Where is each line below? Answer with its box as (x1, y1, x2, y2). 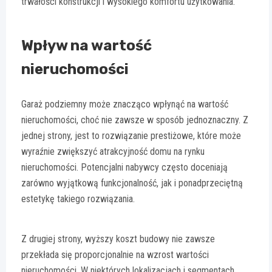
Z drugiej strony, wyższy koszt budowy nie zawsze (21, 233, 215, 245)
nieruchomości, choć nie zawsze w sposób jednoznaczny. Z (21, 114, 248, 126)
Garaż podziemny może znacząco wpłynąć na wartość (21, 98, 228, 110)
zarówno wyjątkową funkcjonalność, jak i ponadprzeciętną (21, 177, 243, 189)
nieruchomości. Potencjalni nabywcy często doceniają (21, 161, 228, 174)
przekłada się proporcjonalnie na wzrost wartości (21, 249, 209, 261)
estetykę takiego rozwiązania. (21, 193, 135, 205)
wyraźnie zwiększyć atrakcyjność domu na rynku (21, 146, 205, 158)
